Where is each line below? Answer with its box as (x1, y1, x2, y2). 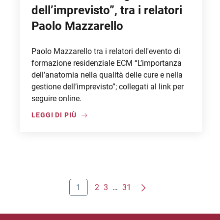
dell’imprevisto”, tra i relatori (31, 3, 182, 17)
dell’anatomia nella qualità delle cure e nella (31, 70, 183, 80)
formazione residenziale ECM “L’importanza (31, 58, 182, 68)
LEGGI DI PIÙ (31, 111, 77, 119)
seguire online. (31, 94, 82, 103)
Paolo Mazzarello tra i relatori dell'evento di (31, 47, 180, 56)
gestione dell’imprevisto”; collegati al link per (31, 82, 184, 91)
